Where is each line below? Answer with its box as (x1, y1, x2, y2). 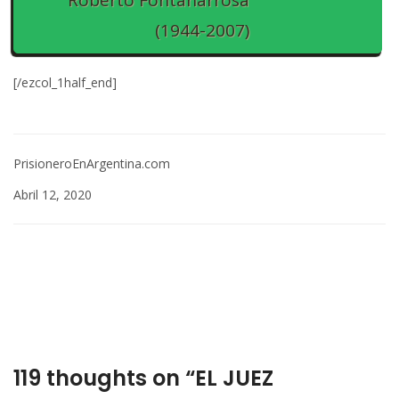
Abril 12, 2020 (13, 185, 92, 203)
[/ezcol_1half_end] (13, 73, 117, 91)
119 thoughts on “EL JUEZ (13, 362, 273, 393)
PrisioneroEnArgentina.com (13, 154, 170, 172)
